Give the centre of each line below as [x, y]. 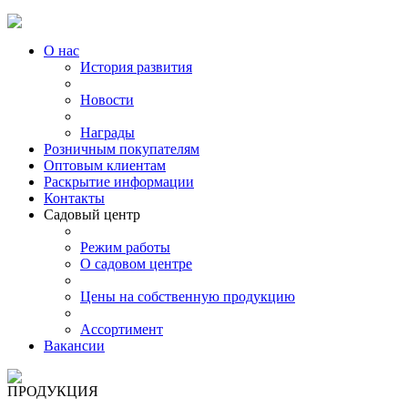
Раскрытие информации [119, 182]
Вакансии [74, 346]
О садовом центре [136, 264]
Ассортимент [122, 329]
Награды [107, 133]
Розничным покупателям [122, 149]
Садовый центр [92, 214]
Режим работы [125, 247]
